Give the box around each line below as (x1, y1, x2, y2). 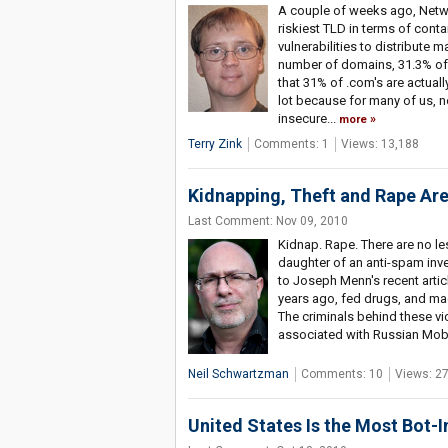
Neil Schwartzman (187, 367, 289, 382)
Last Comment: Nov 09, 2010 (187, 214, 348, 229)
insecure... (277, 111, 339, 127)
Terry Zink (187, 137, 242, 152)
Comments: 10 (300, 367, 383, 382)
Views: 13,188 (340, 137, 419, 152)
